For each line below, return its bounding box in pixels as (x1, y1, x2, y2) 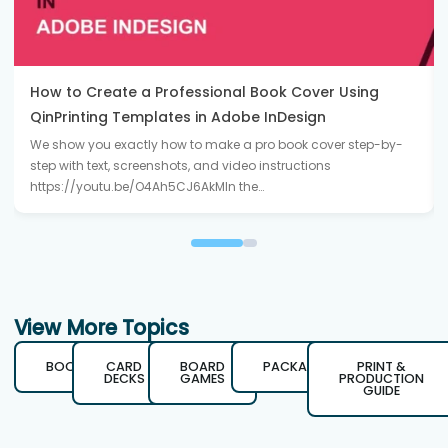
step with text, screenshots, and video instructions (29, 156, 331, 174)
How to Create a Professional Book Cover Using (29, 81, 379, 102)
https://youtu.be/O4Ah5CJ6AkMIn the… (29, 177, 264, 195)
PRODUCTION (338, 370, 424, 388)
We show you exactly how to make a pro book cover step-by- (29, 135, 403, 153)
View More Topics (13, 313, 189, 343)
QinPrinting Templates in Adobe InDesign (29, 106, 326, 127)
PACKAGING (263, 358, 342, 376)
